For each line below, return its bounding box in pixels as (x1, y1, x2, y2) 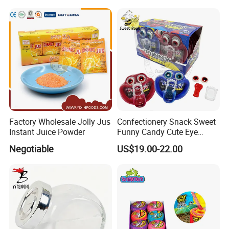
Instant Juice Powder (9, 126, 85, 138)
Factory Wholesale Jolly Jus (9, 116, 111, 127)
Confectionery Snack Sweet (117, 116, 216, 127)
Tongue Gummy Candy (117, 136, 200, 148)
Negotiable (9, 143, 54, 155)
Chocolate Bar (117, 11, 168, 22)
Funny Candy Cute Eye (117, 126, 198, 138)
